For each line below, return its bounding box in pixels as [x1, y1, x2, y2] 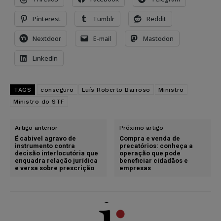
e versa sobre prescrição [15, 164, 94, 172]
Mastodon [143, 34, 174, 43]
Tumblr [93, 14, 114, 23]
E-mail [93, 34, 111, 43]
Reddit [147, 14, 166, 23]
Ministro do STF [13, 98, 65, 105]
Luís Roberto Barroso [81, 86, 150, 93]
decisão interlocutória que [15, 149, 98, 157]
